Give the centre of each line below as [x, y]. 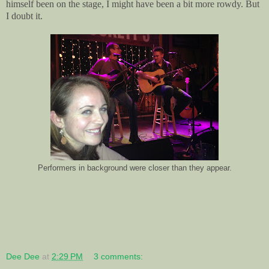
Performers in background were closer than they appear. [134, 168]
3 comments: [119, 256]
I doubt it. [24, 16]
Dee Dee [23, 256]
